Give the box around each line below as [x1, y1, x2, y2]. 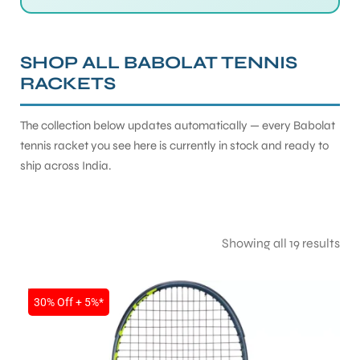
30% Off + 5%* [34, 295, 104, 309]
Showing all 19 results [222, 235, 340, 251]
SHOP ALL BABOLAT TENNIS [20, 51, 297, 73]
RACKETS [20, 72, 116, 94]
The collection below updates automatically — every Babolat [20, 117, 335, 133]
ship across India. [20, 157, 112, 173]
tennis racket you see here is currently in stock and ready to [20, 137, 329, 153]
